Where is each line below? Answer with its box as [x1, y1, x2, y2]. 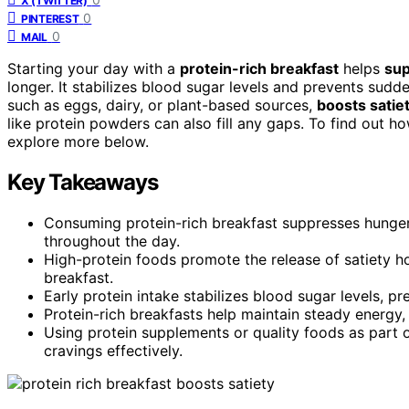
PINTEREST [21, 11, 79, 26]
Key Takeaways [7, 168, 158, 195]
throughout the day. [44, 231, 180, 250]
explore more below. [7, 131, 149, 151]
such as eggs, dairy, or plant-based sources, [7, 95, 317, 114]
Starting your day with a [7, 58, 180, 78]
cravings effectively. [44, 341, 183, 360]
